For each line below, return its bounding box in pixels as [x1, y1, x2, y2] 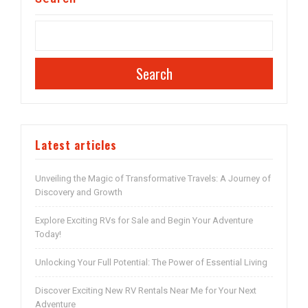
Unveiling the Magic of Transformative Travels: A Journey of [35, 173, 271, 184]
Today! [35, 228, 61, 239]
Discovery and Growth [35, 186, 122, 197]
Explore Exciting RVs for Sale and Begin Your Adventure [35, 214, 253, 225]
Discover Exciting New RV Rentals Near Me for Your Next [35, 285, 256, 296]
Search [135, 63, 173, 84]
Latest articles [35, 136, 117, 153]
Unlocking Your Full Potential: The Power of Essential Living [35, 256, 267, 267]
